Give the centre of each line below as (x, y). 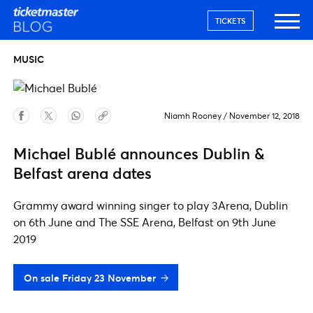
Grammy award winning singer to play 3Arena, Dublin (151, 205)
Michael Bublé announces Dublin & (139, 153)
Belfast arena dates (82, 173)
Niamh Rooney (193, 116)
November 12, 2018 (263, 116)
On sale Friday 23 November (90, 278)
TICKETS (230, 21)
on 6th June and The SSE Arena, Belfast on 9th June (145, 222)
